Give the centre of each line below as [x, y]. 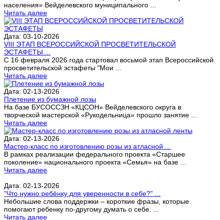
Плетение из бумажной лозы [50, 99]
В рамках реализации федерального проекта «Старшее [95, 154]
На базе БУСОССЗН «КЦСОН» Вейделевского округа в [93, 107]
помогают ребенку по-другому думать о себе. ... [82, 209]
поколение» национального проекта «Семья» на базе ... [95, 162]
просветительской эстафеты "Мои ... [63, 68]
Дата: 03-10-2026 [32, 36]
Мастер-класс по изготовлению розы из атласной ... [87, 146]
